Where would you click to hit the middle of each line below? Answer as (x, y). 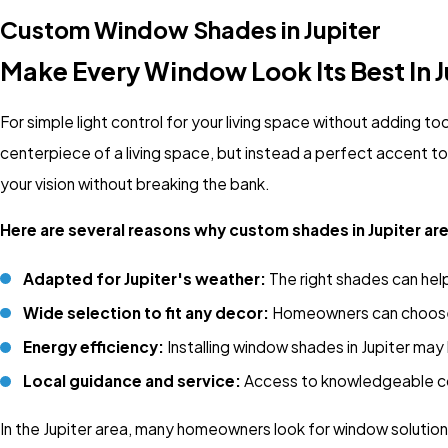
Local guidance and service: (132, 380)
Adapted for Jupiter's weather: (145, 278)
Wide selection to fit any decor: (146, 312)
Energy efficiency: (94, 346)
